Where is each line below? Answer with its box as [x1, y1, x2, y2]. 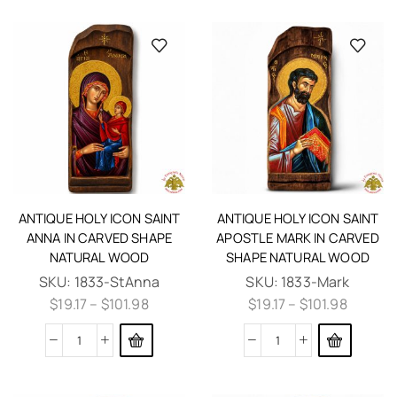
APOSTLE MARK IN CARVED [216, 228, 379, 246]
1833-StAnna [74, 271, 160, 292]
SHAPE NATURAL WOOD [226, 247, 370, 266]
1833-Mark [281, 271, 350, 292]
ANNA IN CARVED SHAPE [26, 228, 173, 246]
